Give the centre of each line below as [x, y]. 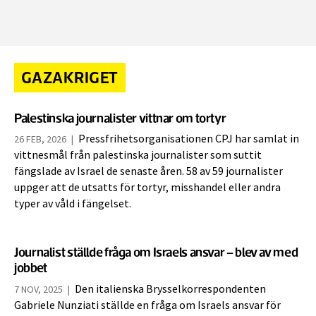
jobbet [31, 268]
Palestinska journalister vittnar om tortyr [120, 118]
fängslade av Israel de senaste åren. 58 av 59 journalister [148, 172]
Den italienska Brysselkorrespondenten [170, 289]
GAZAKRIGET [70, 78]
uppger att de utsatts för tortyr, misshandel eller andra [147, 188]
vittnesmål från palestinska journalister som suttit [138, 156]
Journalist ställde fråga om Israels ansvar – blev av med [156, 253]
